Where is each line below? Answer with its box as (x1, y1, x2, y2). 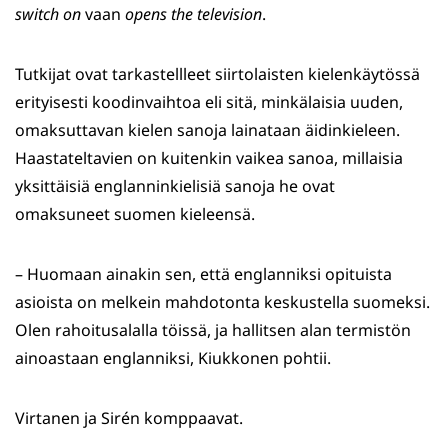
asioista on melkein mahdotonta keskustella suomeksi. (15, 291, 430, 314)
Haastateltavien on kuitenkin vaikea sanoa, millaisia (15, 147, 403, 170)
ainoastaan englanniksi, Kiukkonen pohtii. (15, 347, 331, 370)
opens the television (125, 3, 262, 26)
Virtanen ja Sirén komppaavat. (15, 407, 243, 430)
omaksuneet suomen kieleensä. (15, 203, 255, 226)
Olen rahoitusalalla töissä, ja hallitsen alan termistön (15, 319, 411, 342)
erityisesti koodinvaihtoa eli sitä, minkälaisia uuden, (15, 91, 403, 114)
